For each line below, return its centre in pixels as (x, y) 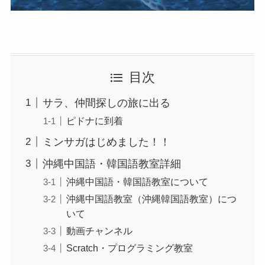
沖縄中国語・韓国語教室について (137, 181)
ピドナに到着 (94, 121)
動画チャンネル (99, 231)
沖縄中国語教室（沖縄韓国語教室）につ (151, 199)
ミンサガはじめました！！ (106, 142)
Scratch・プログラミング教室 (129, 248)
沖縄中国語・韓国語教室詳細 (112, 164)
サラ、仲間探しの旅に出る (106, 103)
